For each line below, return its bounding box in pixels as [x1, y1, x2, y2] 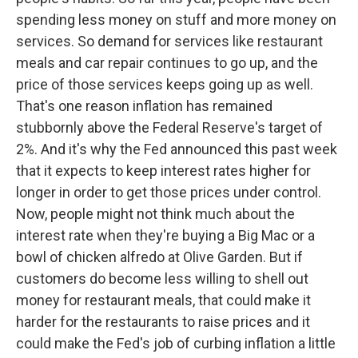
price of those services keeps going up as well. [16, 76, 313, 93]
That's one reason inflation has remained [16, 97, 272, 114]
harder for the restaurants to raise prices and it [16, 313, 310, 330]
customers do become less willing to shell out [16, 270, 308, 287]
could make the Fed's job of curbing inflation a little [16, 335, 336, 352]
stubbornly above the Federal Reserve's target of [16, 119, 323, 136]
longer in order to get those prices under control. [16, 184, 321, 201]
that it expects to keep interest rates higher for [16, 162, 311, 179]
